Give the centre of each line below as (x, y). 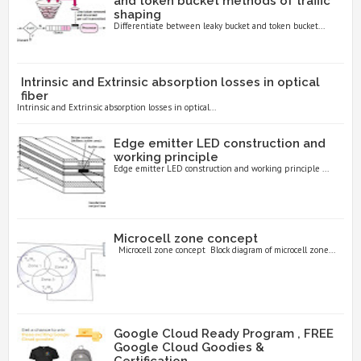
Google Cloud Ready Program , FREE (224, 333)
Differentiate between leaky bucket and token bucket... (219, 26)
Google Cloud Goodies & (189, 347)
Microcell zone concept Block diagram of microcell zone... (224, 249)
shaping (137, 15)
